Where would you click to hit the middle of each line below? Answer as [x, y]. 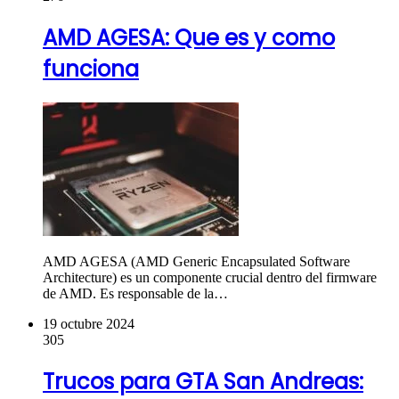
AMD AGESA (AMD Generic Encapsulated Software [196, 262]
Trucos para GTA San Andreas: [203, 382]
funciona [91, 69]
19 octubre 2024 [89, 324]
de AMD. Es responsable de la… [135, 294]
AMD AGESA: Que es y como [189, 38]
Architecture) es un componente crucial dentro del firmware [210, 278]
